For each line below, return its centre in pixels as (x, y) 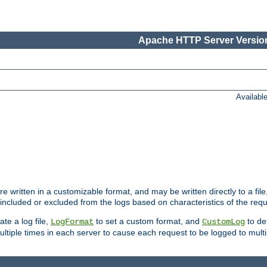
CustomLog (223, 222)
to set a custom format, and (148, 221)
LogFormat (72, 222)
